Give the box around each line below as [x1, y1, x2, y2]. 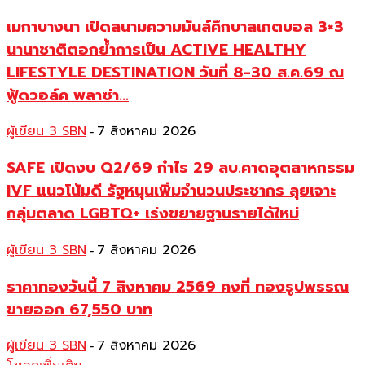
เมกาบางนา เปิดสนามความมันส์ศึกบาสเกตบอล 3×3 [7, 15, 344, 38]
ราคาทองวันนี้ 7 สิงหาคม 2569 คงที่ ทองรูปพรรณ [7, 275, 349, 298]
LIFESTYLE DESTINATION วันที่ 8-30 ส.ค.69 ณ [7, 60, 344, 84]
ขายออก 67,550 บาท [7, 297, 152, 321]
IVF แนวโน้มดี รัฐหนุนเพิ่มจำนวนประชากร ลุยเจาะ [7, 179, 336, 203]
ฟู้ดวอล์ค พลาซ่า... [7, 83, 129, 107]
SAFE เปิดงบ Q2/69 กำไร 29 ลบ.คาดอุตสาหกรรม [7, 156, 354, 180]
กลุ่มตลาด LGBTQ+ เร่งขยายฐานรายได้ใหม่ [7, 202, 299, 226]
